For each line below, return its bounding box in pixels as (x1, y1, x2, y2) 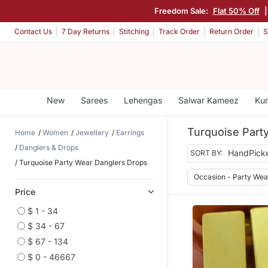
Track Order (159, 27, 200, 36)
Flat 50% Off (212, 5, 260, 16)
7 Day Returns (62, 27, 109, 36)
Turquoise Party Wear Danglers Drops (19, 157, 147, 167)
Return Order (209, 27, 254, 36)
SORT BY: (190, 148, 223, 158)
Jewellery (75, 127, 109, 137)
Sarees (80, 95, 108, 105)
